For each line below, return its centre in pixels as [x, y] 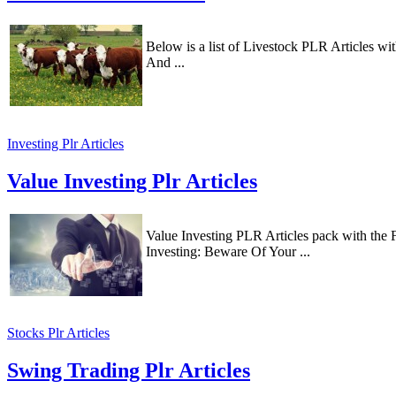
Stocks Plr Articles [58, 333]
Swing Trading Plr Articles [129, 371]
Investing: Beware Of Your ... [228, 252]
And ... [165, 63]
